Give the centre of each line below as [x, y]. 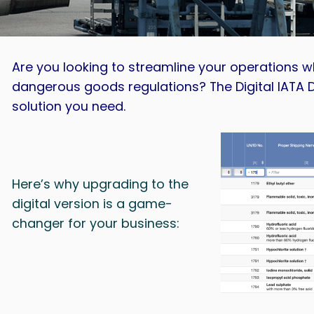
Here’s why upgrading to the [100, 184]
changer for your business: [95, 224]
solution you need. [69, 106]
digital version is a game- [92, 204]
